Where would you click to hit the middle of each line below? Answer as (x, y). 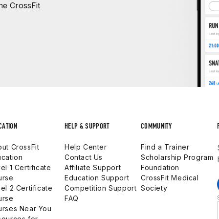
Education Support (97, 178)
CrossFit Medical (170, 178)
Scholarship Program (177, 157)
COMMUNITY (156, 126)
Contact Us (84, 157)
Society (154, 188)
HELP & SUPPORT (87, 126)
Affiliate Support (93, 167)
